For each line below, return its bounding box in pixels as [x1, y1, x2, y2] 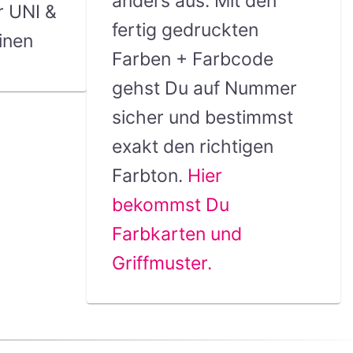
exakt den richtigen [111, 135, 273, 158]
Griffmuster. [111, 251, 212, 274]
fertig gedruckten [111, 18, 258, 41]
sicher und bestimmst [111, 106, 293, 128]
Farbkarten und [111, 222, 242, 245]
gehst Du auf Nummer [111, 76, 297, 99]
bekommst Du [111, 193, 229, 216]
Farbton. [111, 164, 183, 187]
